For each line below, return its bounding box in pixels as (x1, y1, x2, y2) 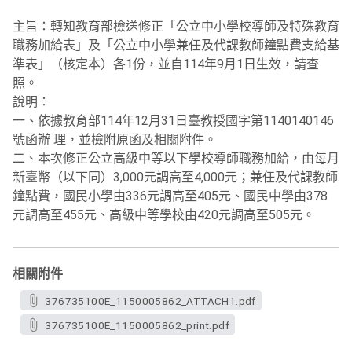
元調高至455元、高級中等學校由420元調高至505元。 (13, 207, 315, 222)
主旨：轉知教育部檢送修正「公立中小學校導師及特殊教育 (13, 19, 339, 34)
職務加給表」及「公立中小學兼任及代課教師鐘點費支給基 (13, 38, 339, 53)
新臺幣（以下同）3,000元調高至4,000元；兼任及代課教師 (13, 170, 338, 185)
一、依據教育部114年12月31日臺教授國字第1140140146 (13, 113, 334, 128)
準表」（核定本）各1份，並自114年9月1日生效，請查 (13, 57, 319, 71)
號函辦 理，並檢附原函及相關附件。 (13, 132, 217, 147)
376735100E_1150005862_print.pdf (45, 319, 230, 332)
